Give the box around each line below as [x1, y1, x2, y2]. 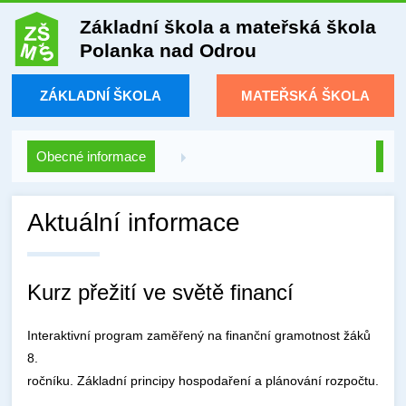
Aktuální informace [27, 208, 241, 237]
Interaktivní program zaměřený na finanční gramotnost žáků [27, 328, 372, 343]
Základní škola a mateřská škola [80, 16, 377, 37]
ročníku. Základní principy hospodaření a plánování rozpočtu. [27, 373, 380, 388]
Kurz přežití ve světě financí [27, 280, 295, 304]
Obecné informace [36, 149, 147, 164]
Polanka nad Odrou [80, 40, 257, 61]
